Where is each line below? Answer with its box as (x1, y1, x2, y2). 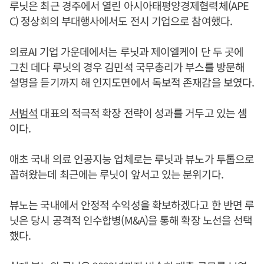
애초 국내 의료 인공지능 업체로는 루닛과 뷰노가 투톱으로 (9, 151, 255, 166)
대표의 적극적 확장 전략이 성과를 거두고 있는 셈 (38, 105, 247, 120)
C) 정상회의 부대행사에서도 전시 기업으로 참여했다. (9, 13, 232, 28)
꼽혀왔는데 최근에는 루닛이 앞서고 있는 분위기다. (9, 166, 223, 181)
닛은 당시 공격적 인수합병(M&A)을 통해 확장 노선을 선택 (9, 212, 253, 227)
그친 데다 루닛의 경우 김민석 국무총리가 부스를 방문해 (9, 59, 245, 74)
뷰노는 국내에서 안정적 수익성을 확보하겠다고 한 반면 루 (9, 197, 255, 212)
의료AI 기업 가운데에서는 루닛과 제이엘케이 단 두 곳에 (9, 44, 244, 59)
